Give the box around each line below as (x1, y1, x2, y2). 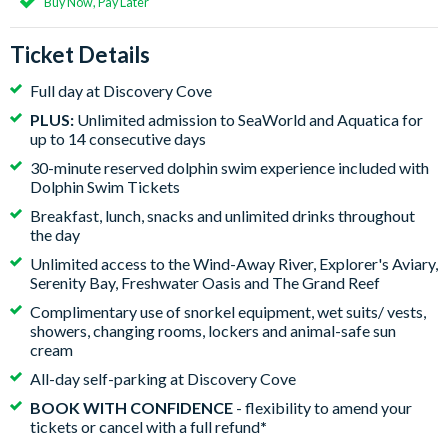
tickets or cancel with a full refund (30, 417, 260, 436)
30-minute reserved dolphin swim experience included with (30, 158, 429, 177)
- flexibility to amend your (233, 398, 412, 417)
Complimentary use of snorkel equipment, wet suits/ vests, (30, 302, 426, 321)
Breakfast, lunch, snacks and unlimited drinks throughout (30, 206, 415, 225)
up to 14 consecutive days (30, 129, 206, 148)
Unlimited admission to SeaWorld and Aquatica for (77, 110, 423, 129)
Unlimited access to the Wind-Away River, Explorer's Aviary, (30, 254, 438, 273)
